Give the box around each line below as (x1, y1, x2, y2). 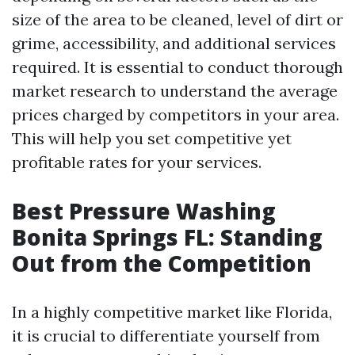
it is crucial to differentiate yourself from (12, 326, 320, 345)
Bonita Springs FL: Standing (12, 222, 323, 252)
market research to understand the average (12, 81, 338, 101)
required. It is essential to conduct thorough (12, 57, 343, 77)
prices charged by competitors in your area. (12, 105, 339, 124)
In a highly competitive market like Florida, (12, 302, 332, 322)
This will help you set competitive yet (12, 128, 292, 148)
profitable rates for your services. (12, 152, 261, 172)
